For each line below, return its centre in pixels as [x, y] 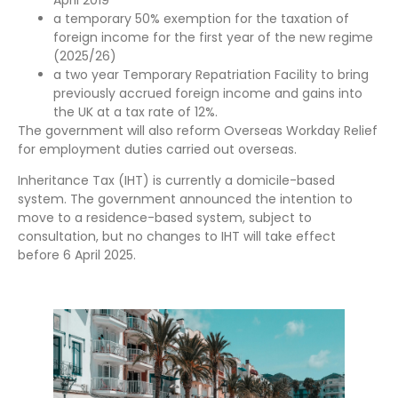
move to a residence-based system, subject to [165, 218]
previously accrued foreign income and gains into [208, 93]
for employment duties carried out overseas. [157, 149]
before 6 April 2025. [77, 255]
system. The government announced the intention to [185, 199]
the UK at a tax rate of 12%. [135, 111]
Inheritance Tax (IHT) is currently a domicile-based [176, 181]
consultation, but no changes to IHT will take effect [177, 237]
